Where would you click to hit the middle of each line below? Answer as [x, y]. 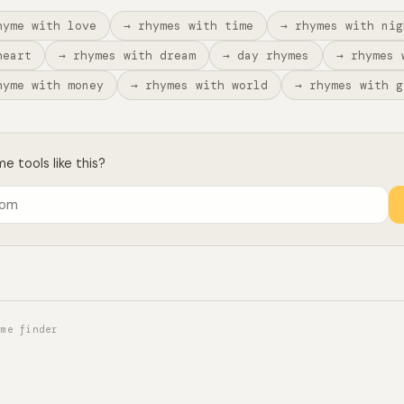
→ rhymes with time [188, 26]
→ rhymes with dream [127, 55]
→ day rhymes [266, 55]
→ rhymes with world [199, 85]
